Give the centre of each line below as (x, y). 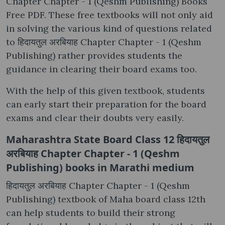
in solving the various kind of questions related (109, 28)
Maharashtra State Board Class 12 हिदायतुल (108, 139)
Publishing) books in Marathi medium (100, 167)
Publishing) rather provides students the (94, 55)
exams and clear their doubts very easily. (95, 118)
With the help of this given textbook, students (105, 90)
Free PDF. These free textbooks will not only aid (109, 15)
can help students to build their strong (91, 212)
